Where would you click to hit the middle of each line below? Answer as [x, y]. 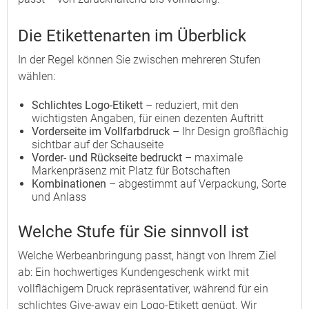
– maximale [212, 158]
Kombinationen [69, 184]
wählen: [37, 76]
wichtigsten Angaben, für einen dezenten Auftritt [148, 118]
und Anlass [59, 197]
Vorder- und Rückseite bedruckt [107, 158]
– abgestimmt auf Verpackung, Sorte [196, 184]
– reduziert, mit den [191, 105]
